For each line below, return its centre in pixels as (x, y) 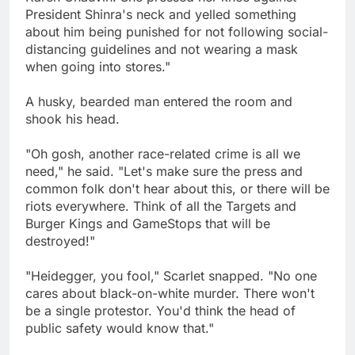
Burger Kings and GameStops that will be (148, 224)
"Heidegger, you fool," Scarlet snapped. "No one (171, 276)
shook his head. (73, 119)
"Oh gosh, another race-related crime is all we (163, 154)
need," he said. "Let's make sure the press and (164, 172)
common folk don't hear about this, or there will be (177, 189)
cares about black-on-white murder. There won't (170, 294)
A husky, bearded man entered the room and (159, 102)
